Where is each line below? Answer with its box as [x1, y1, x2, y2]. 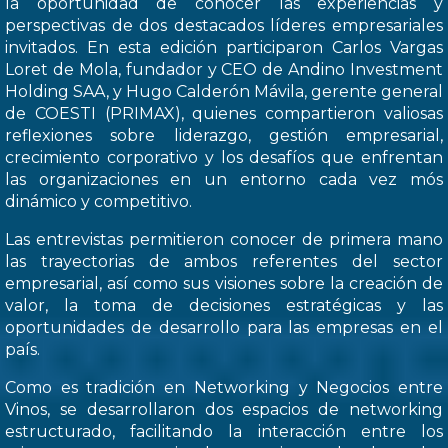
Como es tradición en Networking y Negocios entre [5, 377, 443, 397]
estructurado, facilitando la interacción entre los [5, 421, 443, 441]
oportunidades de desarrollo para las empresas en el [5, 317, 443, 337]
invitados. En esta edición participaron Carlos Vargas [5, 37, 443, 57]
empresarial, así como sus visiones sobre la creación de [5, 273, 443, 293]
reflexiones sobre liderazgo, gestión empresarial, [5, 125, 443, 145]
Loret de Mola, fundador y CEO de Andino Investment [5, 59, 443, 79]
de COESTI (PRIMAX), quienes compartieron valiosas [5, 103, 443, 123]
